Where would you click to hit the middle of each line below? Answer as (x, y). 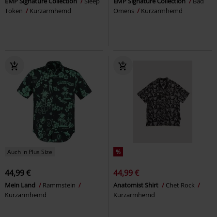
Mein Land (21, 185)
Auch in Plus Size (30, 152)
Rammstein (60, 185)
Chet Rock (181, 185)
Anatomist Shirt (137, 185)
